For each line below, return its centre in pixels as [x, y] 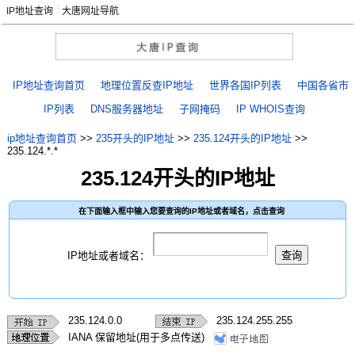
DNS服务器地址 [127, 109]
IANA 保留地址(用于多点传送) [136, 338]
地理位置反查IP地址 [147, 86]
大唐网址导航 [90, 11]
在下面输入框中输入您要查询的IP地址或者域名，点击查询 [181, 211]
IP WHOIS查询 [271, 109]
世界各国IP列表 [245, 86]
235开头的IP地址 [135, 139]
